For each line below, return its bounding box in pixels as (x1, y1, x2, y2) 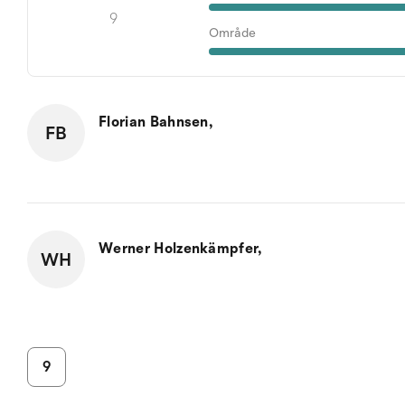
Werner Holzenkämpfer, (99, 239, 262, 259)
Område (208, 24, 256, 42)
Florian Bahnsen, (99, 112, 213, 132)
